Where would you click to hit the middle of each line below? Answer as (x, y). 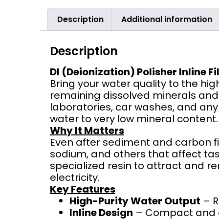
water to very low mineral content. (134, 119)
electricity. (75, 177)
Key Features (83, 189)
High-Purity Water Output (135, 201)
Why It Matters (87, 130)
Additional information (166, 19)
